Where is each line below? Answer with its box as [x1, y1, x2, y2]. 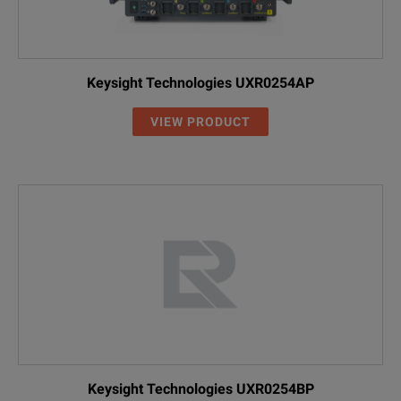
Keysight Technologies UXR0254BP [87, 380, 314, 397]
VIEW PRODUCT [150, 114, 251, 129]
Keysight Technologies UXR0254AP [87, 73, 314, 91]
